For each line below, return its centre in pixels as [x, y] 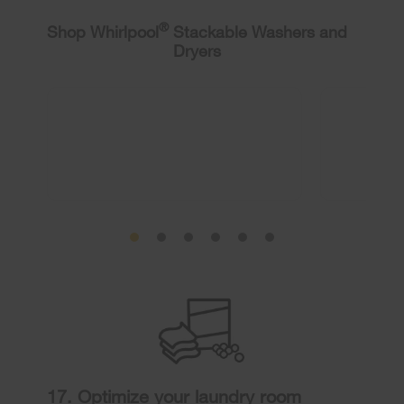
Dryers [197, 50]
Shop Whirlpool [103, 31]
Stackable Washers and [258, 31]
